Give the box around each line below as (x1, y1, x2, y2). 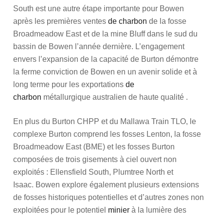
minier (108, 206, 129, 214)
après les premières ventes (13, 17, 108, 25)
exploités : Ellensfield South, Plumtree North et (13, 168, 173, 176)
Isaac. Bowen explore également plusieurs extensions (13, 181, 199, 189)
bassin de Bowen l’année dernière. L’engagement (13, 42, 184, 51)
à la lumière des (129, 206, 186, 214)
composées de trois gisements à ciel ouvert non (13, 155, 177, 163)
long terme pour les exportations (13, 80, 126, 89)
